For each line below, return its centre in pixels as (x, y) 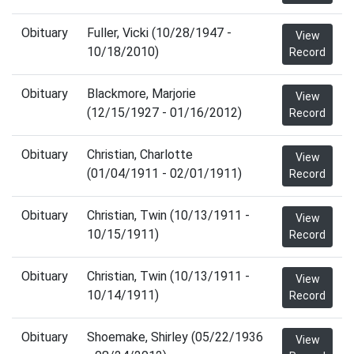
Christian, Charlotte (140, 154)
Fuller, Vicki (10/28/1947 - (159, 33)
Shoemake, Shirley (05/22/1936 (175, 337)
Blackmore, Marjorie (141, 94)
